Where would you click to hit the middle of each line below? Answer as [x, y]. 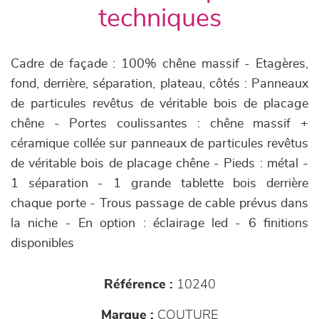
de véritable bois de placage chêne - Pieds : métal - [159, 164]
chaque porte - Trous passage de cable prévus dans [159, 204]
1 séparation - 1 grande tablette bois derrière [159, 184]
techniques [159, 19]
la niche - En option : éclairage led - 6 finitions [159, 224]
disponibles [42, 244]
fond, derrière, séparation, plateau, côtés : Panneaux [159, 84]
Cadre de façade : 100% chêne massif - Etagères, [159, 64]
